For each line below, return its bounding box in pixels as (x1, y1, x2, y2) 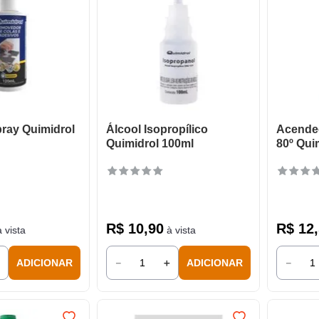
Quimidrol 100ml (105, 137, 194, 150)
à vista (163, 224, 196, 236)
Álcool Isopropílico (105, 123, 208, 136)
